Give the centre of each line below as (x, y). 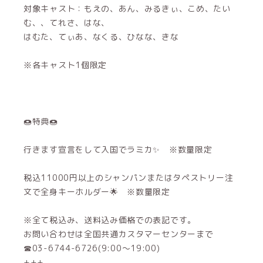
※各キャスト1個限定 (65, 65)
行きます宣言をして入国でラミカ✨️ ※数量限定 (118, 149)
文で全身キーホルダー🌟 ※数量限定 (97, 192)
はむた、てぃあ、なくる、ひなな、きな (101, 37)
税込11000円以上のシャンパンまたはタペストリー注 (129, 178)
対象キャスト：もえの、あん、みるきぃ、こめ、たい (127, 9)
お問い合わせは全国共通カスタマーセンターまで (119, 234)
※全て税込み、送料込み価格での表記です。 (110, 220)
